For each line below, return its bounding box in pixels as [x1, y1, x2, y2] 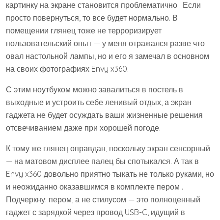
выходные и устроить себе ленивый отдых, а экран [6, 97, 192, 107]
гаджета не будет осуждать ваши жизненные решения [6, 110, 203, 120]
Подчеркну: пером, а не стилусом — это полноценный [6, 194, 200, 204]
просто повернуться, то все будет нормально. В [6, 13, 178, 23]
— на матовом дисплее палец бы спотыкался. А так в [6, 156, 199, 166]
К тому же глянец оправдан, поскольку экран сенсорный [6, 143, 210, 153]
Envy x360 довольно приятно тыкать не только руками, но [6, 169, 214, 179]
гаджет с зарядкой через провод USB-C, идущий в [6, 207, 185, 217]
